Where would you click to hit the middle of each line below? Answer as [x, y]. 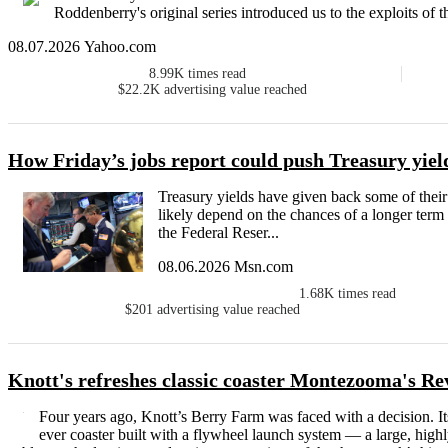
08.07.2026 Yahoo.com [82, 47]
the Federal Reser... [218, 233]
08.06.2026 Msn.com [225, 267]
